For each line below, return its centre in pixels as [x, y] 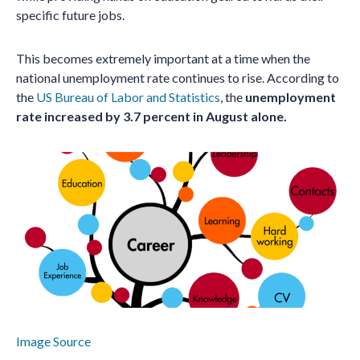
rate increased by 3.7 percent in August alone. [151, 116]
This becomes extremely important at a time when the [163, 58]
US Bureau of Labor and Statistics [128, 97]
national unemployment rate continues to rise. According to [178, 78]
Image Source [53, 342]
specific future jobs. [72, 15]
